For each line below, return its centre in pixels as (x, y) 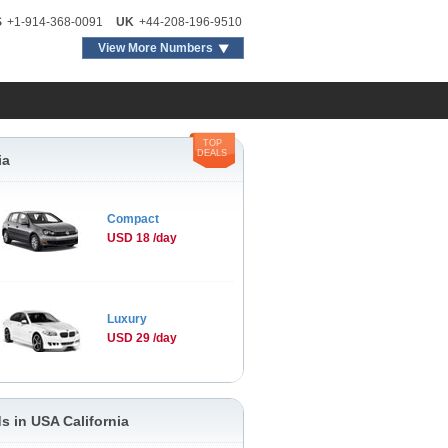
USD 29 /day (142, 338)
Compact (133, 219)
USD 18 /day (142, 238)
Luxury (127, 319)
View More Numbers (155, 48)
